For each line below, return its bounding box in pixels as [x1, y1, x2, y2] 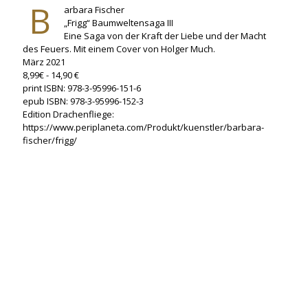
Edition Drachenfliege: [23, 107, 114, 120]
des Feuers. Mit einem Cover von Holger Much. [23, 42, 215, 55]
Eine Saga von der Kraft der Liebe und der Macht [64, 29, 266, 42]
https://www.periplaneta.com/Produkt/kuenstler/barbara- [23, 120, 264, 133]
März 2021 [23, 55, 65, 68]
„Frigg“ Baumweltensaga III [64, 16, 173, 29]
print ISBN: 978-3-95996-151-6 [23, 81, 141, 94]
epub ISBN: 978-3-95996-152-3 [23, 94, 144, 107]
